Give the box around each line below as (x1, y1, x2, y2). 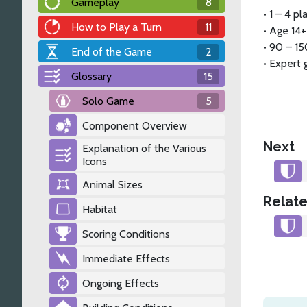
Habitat (82, 202, 117, 216)
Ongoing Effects (82, 276, 159, 290)
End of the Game (71, 45, 152, 58)
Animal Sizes (82, 177, 143, 191)
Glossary (71, 69, 112, 83)
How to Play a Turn (71, 20, 162, 34)
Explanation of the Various (82, 142, 206, 155)
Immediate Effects (82, 251, 170, 265)
